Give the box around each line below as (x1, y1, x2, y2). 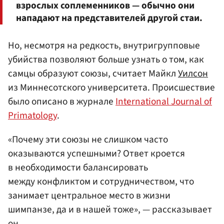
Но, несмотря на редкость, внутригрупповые (8, 38, 200, 53)
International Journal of (115, 94, 212, 109)
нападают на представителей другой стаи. (16, 10, 202, 25)
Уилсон (178, 66, 208, 81)
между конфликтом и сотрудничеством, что (8, 174, 194, 188)
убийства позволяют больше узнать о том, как (8, 52, 204, 67)
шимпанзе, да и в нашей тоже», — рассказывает (8, 202, 212, 216)
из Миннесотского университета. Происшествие (8, 80, 215, 95)
